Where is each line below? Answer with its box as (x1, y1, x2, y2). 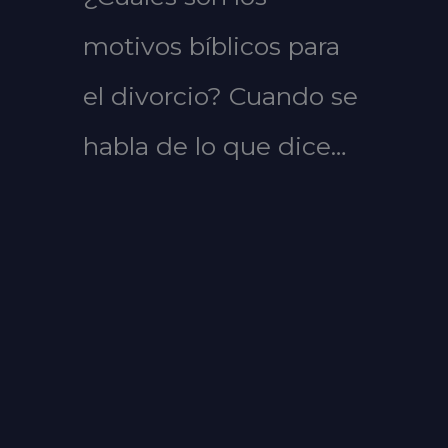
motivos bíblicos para (82, 31, 340, 62)
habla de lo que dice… (82, 131, 346, 162)
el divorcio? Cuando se (82, 81, 358, 112)
